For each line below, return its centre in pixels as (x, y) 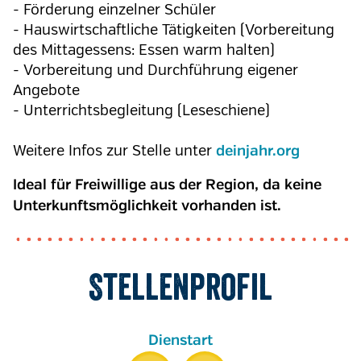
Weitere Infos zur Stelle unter (114, 151)
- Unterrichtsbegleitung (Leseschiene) (141, 110)
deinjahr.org (258, 151)
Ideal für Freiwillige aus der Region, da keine (167, 185)
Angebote (46, 90)
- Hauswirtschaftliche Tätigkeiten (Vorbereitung (174, 30)
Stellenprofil (180, 286)
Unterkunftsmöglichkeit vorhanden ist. (147, 206)
